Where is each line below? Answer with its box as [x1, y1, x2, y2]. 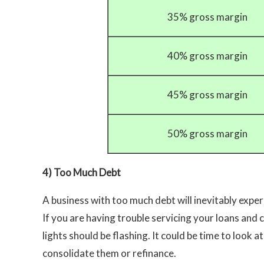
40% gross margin [167, 49, 247, 62]
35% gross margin [167, 11, 247, 24]
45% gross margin [167, 88, 247, 101]
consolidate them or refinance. [42, 247, 176, 260]
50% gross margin [167, 127, 247, 140]
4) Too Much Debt [42, 166, 121, 179]
